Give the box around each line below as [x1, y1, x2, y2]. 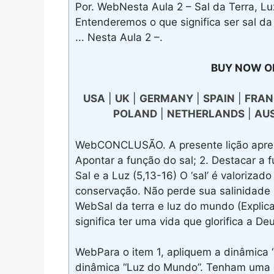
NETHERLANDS [166, 108, 245, 120]
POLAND [113, 108, 157, 120]
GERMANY [139, 92, 193, 105]
